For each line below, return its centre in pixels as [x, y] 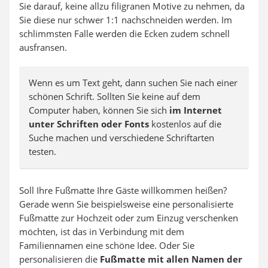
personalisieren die [60, 259]
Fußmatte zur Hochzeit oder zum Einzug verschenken [129, 218]
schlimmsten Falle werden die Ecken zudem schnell [124, 33]
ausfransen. [43, 47]
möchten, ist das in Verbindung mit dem [102, 232]
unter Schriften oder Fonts [89, 124]
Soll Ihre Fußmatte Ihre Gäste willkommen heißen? [123, 190]
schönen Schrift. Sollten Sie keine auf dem [115, 96]
